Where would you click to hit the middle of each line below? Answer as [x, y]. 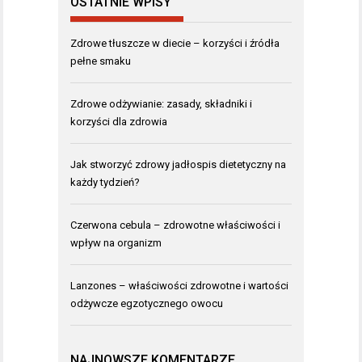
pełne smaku [101, 61]
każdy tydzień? [105, 182]
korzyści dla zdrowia [119, 121]
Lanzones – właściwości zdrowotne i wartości [179, 285]
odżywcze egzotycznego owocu [147, 303]
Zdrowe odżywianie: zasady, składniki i [161, 103]
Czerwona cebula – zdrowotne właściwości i [175, 225]
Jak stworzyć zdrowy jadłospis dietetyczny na [178, 164]
